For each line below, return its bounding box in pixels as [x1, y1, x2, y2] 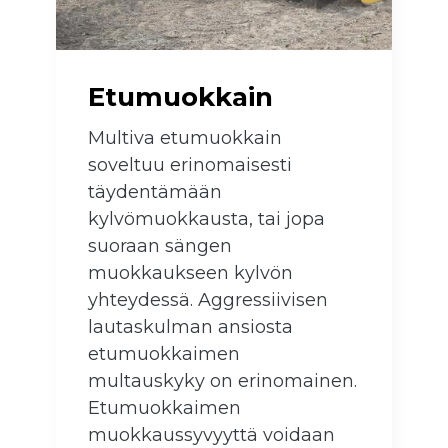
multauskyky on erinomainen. [88, 370, 357, 393]
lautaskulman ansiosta [88, 316, 293, 339]
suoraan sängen [88, 235, 232, 258]
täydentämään [88, 181, 222, 204]
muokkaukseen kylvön [88, 262, 293, 285]
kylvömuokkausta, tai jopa [88, 208, 325, 231]
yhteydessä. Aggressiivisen [88, 289, 328, 312]
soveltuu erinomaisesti [88, 154, 292, 177]
